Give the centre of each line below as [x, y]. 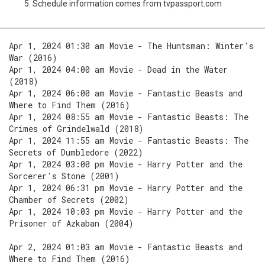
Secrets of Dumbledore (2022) [76, 152]
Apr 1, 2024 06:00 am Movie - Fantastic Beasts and [126, 93]
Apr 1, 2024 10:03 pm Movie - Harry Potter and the [126, 211]
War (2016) [33, 58]
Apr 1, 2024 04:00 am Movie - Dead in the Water [118, 70]
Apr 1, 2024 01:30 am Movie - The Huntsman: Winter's [131, 46]
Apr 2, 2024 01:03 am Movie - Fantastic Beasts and [126, 247]
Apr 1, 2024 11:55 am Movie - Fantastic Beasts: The [129, 140]
